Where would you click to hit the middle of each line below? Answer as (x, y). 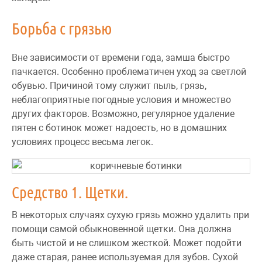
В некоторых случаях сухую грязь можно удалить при (130, 215)
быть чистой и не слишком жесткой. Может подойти (127, 243)
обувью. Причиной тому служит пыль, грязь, (109, 85)
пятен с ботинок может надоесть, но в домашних (119, 127)
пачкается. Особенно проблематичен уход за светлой (129, 71)
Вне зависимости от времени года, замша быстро (121, 57)
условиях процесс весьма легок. (82, 142)
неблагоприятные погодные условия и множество (121, 99)
